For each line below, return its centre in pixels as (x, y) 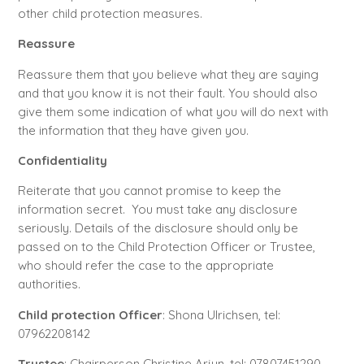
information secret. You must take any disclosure (157, 210)
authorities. (49, 284)
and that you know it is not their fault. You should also (167, 93)
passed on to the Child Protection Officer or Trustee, (166, 247)
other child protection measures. (110, 13)
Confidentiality (62, 161)
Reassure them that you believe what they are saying (168, 74)
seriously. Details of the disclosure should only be (158, 228)
